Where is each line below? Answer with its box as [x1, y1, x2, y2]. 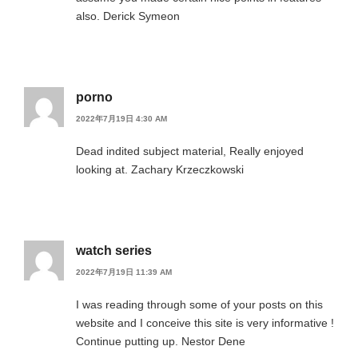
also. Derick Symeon [76, 9, 180, 22]
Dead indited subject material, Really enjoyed [76, 145, 304, 158]
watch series [76, 244, 152, 258]
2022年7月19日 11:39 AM [76, 268, 172, 277]
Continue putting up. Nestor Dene [76, 335, 245, 348]
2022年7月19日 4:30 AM [76, 114, 167, 124]
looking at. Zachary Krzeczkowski [76, 163, 244, 177]
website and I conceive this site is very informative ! [76, 316, 334, 330]
